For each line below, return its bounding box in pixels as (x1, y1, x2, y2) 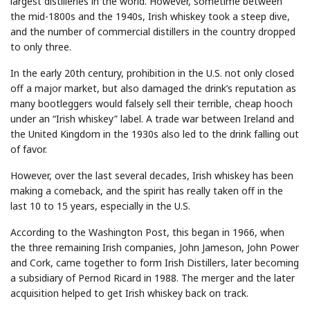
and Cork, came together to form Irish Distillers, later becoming (10, 255, 299, 269)
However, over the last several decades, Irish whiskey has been (10, 168, 293, 182)
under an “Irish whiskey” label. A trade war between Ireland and (10, 111, 294, 125)
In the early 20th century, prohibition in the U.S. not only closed (10, 66, 294, 80)
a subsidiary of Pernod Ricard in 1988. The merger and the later (10, 271, 295, 284)
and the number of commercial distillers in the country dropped (10, 24, 295, 38)
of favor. (10, 142, 47, 156)
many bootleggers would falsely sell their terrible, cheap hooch (10, 96, 293, 110)
